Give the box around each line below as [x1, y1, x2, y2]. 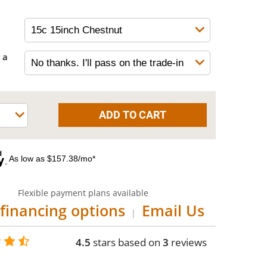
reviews [169, 235, 207, 249]
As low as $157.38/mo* [9, 154, 96, 163]
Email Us [141, 200, 204, 221]
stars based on [91, 235, 163, 249]
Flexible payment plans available [17, 187, 148, 198]
